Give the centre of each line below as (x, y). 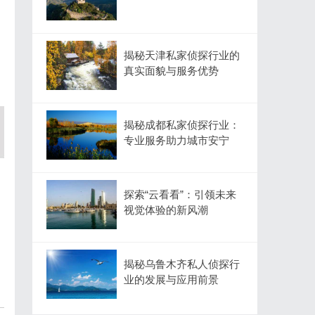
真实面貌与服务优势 (171, 71)
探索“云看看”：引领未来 (180, 194)
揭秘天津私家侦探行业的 (182, 55)
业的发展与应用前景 (171, 279)
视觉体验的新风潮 (166, 210)
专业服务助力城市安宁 (176, 140)
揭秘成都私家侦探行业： (182, 125)
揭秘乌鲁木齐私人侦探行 (182, 264)
